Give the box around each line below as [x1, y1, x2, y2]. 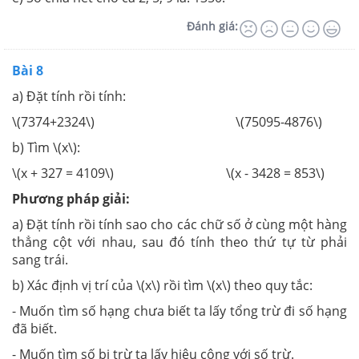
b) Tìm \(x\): [12, 139, 80, 156]
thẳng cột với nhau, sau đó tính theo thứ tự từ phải [12, 233, 347, 251]
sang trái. [12, 251, 68, 268]
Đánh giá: [187, 18, 238, 34]
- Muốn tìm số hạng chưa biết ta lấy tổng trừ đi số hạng [12, 302, 347, 320]
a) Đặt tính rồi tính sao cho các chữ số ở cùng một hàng [12, 216, 347, 233]
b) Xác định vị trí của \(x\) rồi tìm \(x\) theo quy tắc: [12, 276, 313, 294]
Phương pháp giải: [12, 190, 130, 208]
